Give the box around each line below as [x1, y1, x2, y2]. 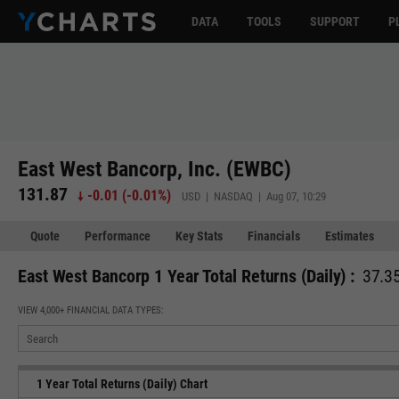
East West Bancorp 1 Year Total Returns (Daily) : [18, 265, 355, 287]
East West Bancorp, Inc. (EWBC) [18, 156, 291, 182]
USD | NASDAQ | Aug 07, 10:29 [182, 189, 327, 203]
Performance [85, 229, 151, 243]
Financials [248, 229, 300, 243]
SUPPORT [310, 14, 360, 28]
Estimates [325, 229, 374, 243]
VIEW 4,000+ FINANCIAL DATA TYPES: [18, 305, 164, 316]
